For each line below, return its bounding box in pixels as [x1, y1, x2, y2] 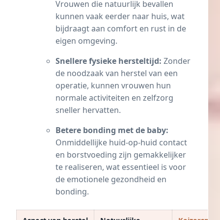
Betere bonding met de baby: [55, 124, 168, 136]
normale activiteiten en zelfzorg [55, 92, 173, 103]
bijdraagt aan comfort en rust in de [55, 23, 186, 34]
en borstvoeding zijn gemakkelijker [55, 149, 186, 160]
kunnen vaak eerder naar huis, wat [55, 10, 185, 22]
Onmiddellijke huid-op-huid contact [55, 137, 187, 148]
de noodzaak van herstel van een [55, 67, 178, 79]
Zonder [162, 55, 191, 66]
